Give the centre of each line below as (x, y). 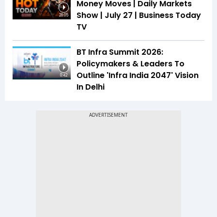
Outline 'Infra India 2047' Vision (138, 76)
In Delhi (91, 87)
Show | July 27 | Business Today (139, 15)
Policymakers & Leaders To (131, 64)
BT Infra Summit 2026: (120, 52)
